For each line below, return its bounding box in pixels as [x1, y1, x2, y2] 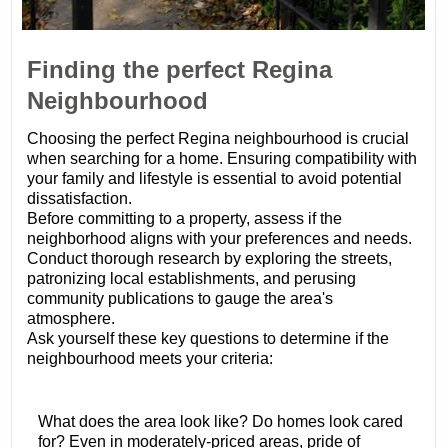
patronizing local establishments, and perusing [27, 270, 357, 288]
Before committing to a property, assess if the [27, 210, 343, 228]
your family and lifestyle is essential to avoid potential [27, 170, 403, 188]
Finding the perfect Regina [27, 56, 333, 84]
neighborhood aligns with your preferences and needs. [27, 230, 413, 248]
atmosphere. [27, 310, 116, 328]
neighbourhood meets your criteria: [27, 350, 274, 368]
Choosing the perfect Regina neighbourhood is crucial [27, 130, 410, 148]
